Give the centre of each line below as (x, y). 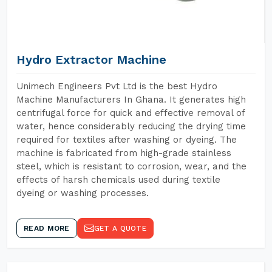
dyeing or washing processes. (83, 193)
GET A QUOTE (120, 228)
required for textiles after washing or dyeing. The (127, 140)
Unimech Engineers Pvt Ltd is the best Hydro (117, 86)
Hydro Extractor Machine (91, 59)
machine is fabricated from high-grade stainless (124, 153)
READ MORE (47, 228)
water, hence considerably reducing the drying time (131, 126)
